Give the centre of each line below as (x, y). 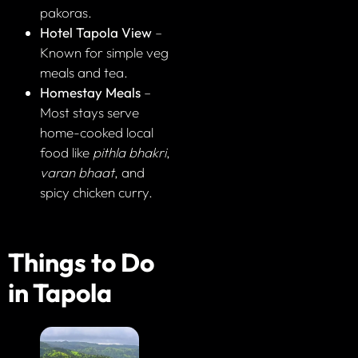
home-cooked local (97, 132)
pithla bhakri (129, 152)
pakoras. (66, 12)
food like (66, 152)
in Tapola (60, 292)
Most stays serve (89, 112)
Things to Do (81, 262)
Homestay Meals (90, 92)
